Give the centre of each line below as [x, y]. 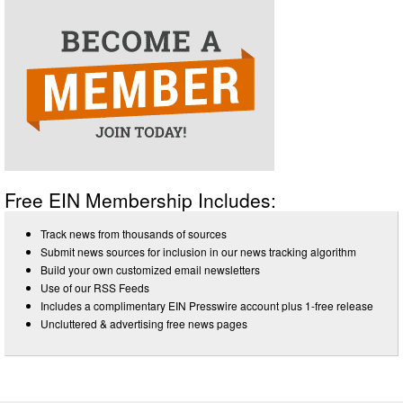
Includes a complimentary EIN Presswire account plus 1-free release [207, 305]
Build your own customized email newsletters [150, 269]
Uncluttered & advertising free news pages [144, 323]
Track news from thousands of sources [134, 233]
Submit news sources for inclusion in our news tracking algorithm [198, 251]
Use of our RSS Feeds [95, 287]
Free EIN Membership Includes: [140, 199]
